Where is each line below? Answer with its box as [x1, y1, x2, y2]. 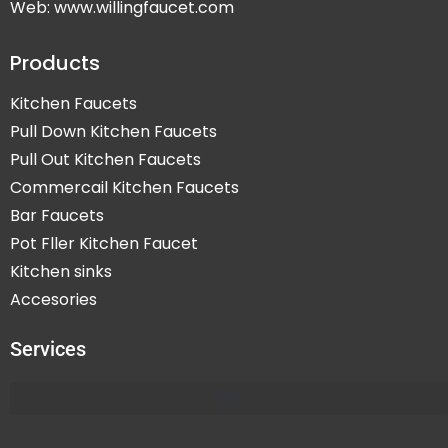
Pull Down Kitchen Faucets [10, 120, 217, 143]
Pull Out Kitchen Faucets [10, 148, 201, 171]
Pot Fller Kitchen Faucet [10, 232, 198, 255]
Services [10, 337, 86, 361]
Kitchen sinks [10, 260, 112, 283]
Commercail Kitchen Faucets [10, 176, 239, 199]
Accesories [10, 288, 97, 311]
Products [10, 49, 100, 77]
